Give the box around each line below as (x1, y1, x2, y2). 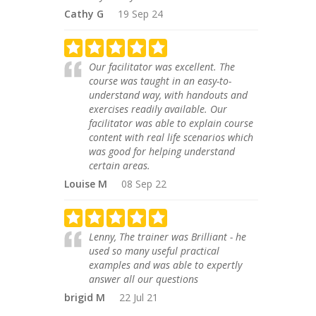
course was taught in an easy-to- (89, 74, 231, 87)
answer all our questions (89, 272, 198, 286)
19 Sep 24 (118, 7, 163, 20)
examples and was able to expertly (89, 258, 242, 272)
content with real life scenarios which (89, 130, 253, 144)
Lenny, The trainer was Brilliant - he (89, 230, 246, 243)
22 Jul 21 (119, 291, 158, 304)
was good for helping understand (89, 145, 235, 158)
